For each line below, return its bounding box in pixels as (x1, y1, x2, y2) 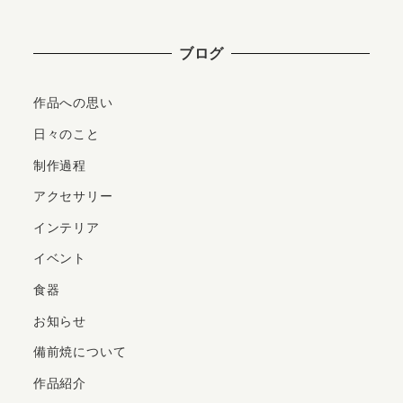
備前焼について (32, 345, 127, 360)
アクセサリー (32, 189, 113, 204)
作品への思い (32, 95, 113, 111)
